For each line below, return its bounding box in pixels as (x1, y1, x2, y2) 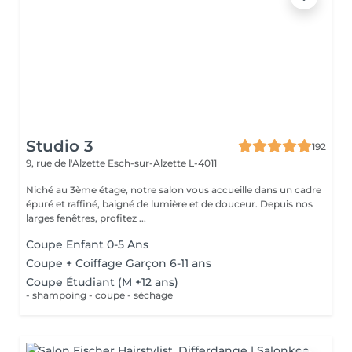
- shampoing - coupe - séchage (26, 289, 173, 301)
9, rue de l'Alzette (26, 157, 108, 169)
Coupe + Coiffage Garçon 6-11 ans (26, 256, 211, 270)
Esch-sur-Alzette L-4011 (108, 157, 217, 169)
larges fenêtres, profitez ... (26, 212, 146, 224)
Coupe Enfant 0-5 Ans (26, 237, 148, 251)
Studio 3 (26, 137, 93, 156)
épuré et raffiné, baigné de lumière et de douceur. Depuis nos (26, 198, 313, 210)
